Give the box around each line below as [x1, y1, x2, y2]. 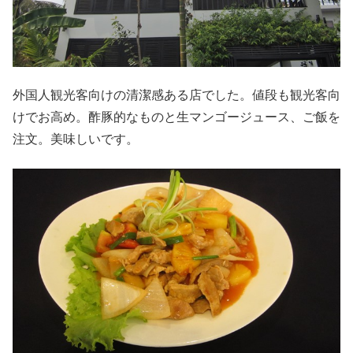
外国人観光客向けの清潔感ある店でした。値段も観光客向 [13, 88, 340, 102]
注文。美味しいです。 [13, 132, 139, 147]
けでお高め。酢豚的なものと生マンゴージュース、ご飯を [13, 110, 340, 124]
